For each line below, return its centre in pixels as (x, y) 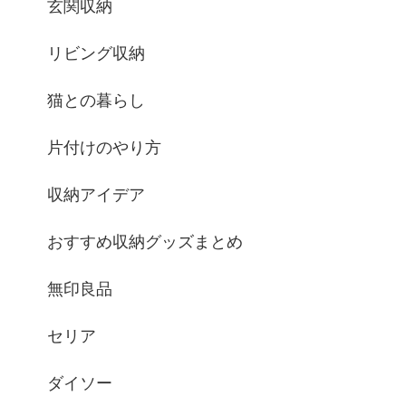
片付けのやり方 (104, 148)
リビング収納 (96, 54)
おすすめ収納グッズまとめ (145, 242)
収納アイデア (96, 195)
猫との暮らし (96, 101)
